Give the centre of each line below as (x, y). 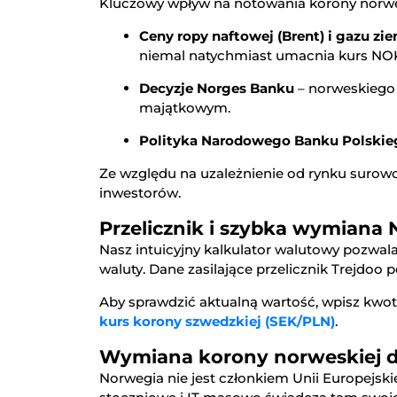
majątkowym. (185, 108)
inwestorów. (140, 193)
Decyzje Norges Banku (217, 89)
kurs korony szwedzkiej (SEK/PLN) (217, 322)
